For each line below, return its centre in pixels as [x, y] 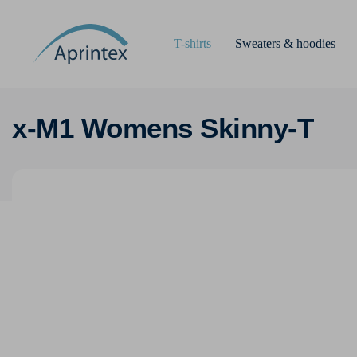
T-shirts [192, 43]
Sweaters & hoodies [285, 43]
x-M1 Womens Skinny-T [163, 128]
